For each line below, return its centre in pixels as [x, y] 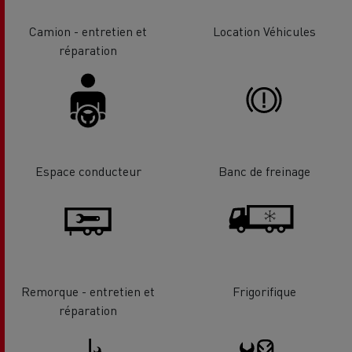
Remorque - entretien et [88, 291]
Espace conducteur [88, 170]
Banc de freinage [264, 170]
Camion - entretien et [88, 31]
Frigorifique [264, 291]
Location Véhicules [264, 31]
